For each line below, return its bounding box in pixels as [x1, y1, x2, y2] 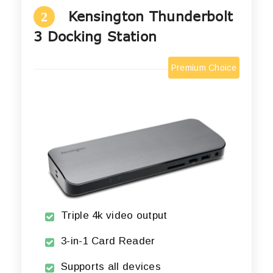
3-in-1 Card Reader [61, 235, 155, 247]
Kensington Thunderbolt [68, 7, 233, 26]
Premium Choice [171, 63, 236, 73]
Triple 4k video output [61, 210, 168, 222]
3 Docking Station [34, 27, 157, 46]
